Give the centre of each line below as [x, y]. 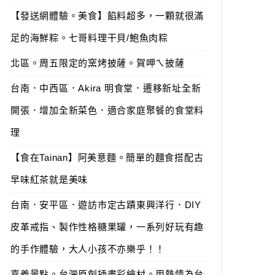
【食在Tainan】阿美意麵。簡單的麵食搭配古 [107, 157]
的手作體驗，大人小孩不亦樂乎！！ [88, 249]
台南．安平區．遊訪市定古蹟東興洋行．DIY [106, 205]
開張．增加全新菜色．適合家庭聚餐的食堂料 [107, 110]
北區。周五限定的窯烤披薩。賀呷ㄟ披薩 [98, 63]
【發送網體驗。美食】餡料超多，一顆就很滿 [107, 16]
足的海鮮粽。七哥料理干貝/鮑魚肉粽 [89, 38]
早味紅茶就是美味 [49, 180]
